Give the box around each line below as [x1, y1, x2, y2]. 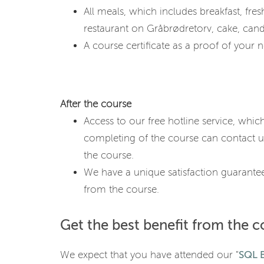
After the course [60, 98, 131, 110]
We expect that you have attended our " [60, 249, 239, 260]
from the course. [84, 184, 159, 195]
